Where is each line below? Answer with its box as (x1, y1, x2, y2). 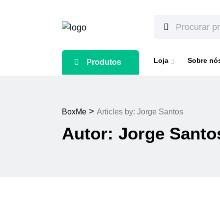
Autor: (62, 124, 118, 143)
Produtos (86, 58, 121, 66)
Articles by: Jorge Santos (97, 108, 183, 116)
